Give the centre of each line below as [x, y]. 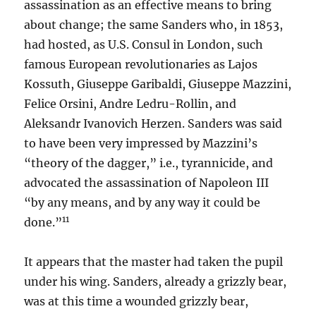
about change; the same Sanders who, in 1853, [154, 25]
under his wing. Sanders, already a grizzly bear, [156, 281]
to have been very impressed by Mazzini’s [141, 143]
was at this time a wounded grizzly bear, [136, 301]
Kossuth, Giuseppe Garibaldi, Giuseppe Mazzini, [158, 84]
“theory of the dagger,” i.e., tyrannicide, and [149, 163]
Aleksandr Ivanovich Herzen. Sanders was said [153, 123]
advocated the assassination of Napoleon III [147, 183]
